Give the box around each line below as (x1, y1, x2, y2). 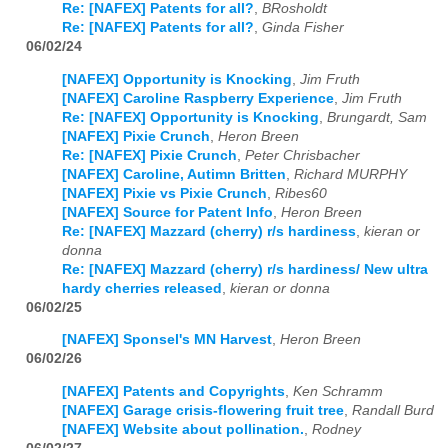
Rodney (312, 421, 361, 437)
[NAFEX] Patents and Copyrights (62, 383, 285, 399)
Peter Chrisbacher (245, 147, 360, 163)
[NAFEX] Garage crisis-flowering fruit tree (62, 402, 344, 418)
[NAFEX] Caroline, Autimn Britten (62, 166, 286, 182)
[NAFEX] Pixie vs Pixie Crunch (62, 185, 267, 201)
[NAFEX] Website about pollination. (62, 421, 304, 437)
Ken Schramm (293, 383, 383, 399)
